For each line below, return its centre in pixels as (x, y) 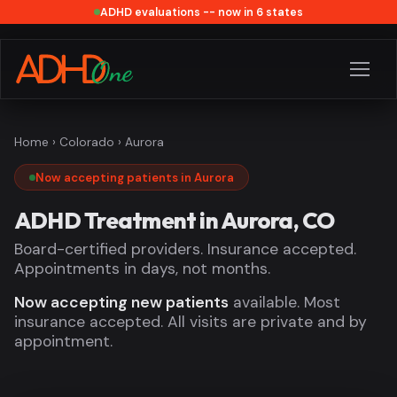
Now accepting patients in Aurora (135, 177)
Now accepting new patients (121, 303)
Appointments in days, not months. (142, 269)
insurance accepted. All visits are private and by (191, 322)
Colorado (87, 142)
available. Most (284, 303)
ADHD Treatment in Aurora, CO (175, 221)
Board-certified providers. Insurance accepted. (185, 249)
